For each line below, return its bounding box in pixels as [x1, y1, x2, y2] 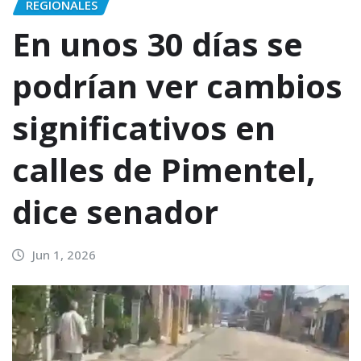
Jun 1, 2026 [31, 247, 96, 263]
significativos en [12, 106, 276, 151]
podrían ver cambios [12, 64, 342, 109]
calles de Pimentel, [12, 147, 315, 193]
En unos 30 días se [12, 22, 303, 67]
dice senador [12, 189, 218, 234]
